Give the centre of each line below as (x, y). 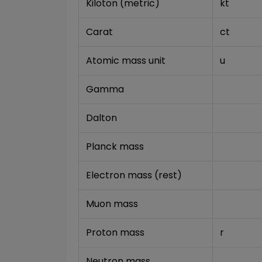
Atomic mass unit (126, 61)
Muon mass (112, 204)
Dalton (101, 118)
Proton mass (115, 232)
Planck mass (115, 146)
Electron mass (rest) (134, 175)
